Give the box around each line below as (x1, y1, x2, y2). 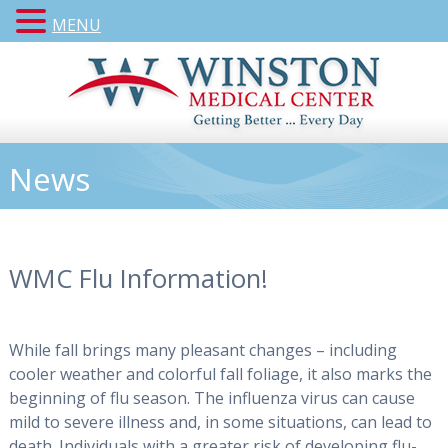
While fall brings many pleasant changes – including (8, 338, 397, 361)
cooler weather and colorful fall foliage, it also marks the (8, 362, 432, 385)
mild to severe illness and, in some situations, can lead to (8, 410, 432, 433)
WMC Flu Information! (8, 261, 268, 297)
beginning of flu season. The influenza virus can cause (8, 386, 415, 409)
